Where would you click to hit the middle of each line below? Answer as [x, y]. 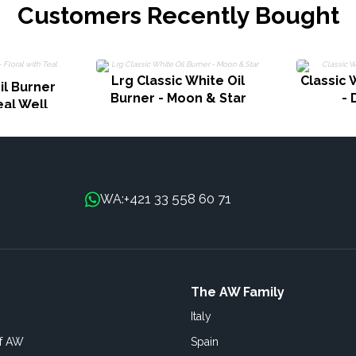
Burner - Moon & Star [178, 98]
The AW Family [238, 292]
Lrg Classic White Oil [178, 81]
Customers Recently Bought [178, 15]
